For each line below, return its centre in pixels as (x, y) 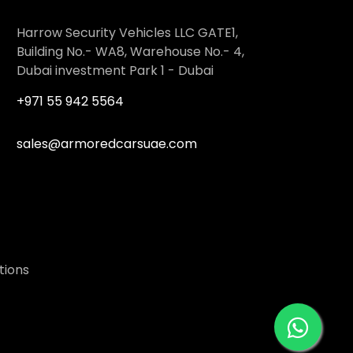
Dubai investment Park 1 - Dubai (115, 70)
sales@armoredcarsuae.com (107, 143)
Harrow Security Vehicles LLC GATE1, (127, 32)
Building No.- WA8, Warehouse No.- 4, (130, 51)
